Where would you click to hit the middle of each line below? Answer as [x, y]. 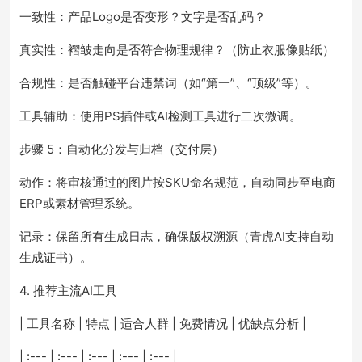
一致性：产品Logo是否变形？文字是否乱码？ [143, 17]
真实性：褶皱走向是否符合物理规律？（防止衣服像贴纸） [177, 50]
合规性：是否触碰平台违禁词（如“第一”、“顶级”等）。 [168, 83]
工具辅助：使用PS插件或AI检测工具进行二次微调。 [160, 116]
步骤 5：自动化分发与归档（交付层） [122, 149]
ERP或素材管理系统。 [80, 203]
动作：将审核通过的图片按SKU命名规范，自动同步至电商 [177, 182]
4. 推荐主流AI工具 [68, 290]
